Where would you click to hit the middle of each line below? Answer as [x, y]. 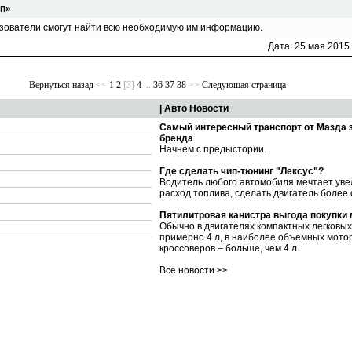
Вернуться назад [61, 85]
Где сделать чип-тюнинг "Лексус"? [242, 171]
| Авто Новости [194, 108]
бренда [176, 138]
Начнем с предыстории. [214, 149]
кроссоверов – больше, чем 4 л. [229, 248]
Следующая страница [244, 85]
